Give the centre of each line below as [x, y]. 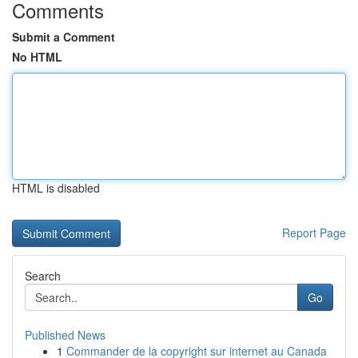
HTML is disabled [56, 188]
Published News [65, 335]
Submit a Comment [64, 37]
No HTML [37, 57]
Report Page [314, 233]
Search [43, 276]
